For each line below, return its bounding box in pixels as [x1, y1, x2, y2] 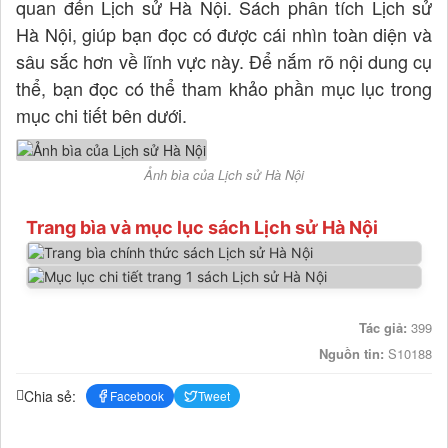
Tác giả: [359, 318, 411, 338]
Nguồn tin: [319, 344, 388, 364]
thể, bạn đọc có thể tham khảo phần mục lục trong [16, 75, 432, 101]
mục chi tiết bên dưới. [16, 102, 187, 128]
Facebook [110, 387, 164, 405]
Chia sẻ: [24, 385, 76, 406]
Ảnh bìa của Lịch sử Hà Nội [144, 165, 304, 185]
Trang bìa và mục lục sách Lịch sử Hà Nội [26, 217, 378, 239]
